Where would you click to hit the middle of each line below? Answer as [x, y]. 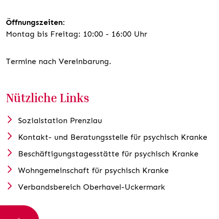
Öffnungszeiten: [35, 22]
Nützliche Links [48, 98]
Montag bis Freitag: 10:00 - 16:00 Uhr [77, 34]
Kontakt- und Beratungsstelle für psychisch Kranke [112, 137]
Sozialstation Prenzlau [60, 120]
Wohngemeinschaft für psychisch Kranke [93, 170]
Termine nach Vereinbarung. [59, 61]
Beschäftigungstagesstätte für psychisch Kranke [108, 153]
